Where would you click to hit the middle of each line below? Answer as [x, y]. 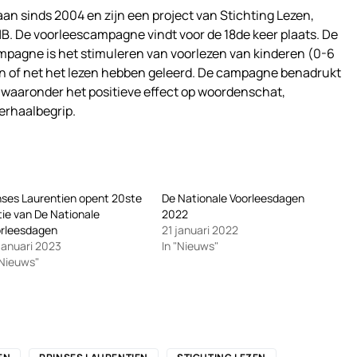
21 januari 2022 [200, 229]
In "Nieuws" [190, 245]
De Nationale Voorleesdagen [233, 198]
